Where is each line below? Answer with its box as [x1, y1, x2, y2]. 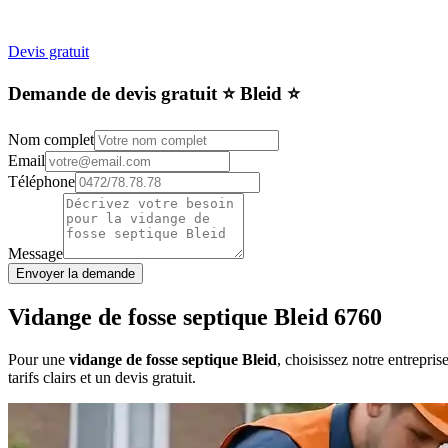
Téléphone [8, 173, 75, 191]
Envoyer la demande [16, 266, 135, 282]
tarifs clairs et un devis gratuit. [8, 369, 196, 387]
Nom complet [8, 131, 94, 149]
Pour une [8, 351, 69, 369]
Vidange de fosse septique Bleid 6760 [8, 304, 382, 331]
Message [8, 245, 63, 263]
